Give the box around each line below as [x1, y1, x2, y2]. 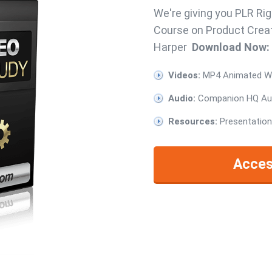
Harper [154, 41, 192, 54]
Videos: [168, 70, 200, 81]
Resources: [168, 116, 217, 127]
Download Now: [192, 41, 270, 54]
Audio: [168, 93, 195, 104]
